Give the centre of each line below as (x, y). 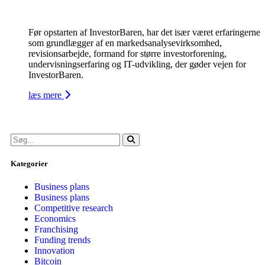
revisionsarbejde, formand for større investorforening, (127, 53)
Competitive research (74, 208)
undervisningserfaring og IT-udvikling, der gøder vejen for (137, 64)
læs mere (46, 95)
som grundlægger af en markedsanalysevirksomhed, (125, 43)
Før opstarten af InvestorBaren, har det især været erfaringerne (144, 32)
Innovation (54, 250)
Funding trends (62, 240)
